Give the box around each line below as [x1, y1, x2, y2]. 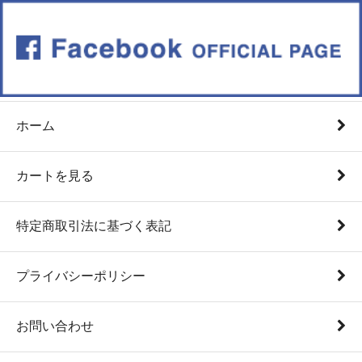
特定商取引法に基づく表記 [16, 218, 171, 233]
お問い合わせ [16, 318, 94, 333]
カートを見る [16, 168, 94, 183]
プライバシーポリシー [16, 268, 145, 283]
